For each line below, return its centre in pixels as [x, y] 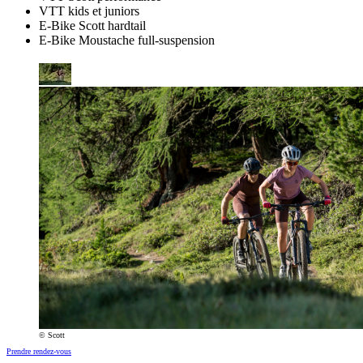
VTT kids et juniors [89, 11]
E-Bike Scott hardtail [92, 25]
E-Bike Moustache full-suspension [127, 40]
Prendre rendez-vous [39, 352]
